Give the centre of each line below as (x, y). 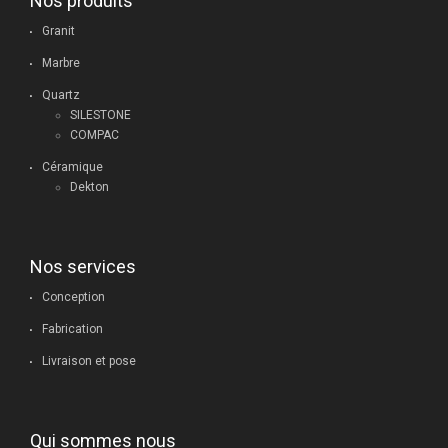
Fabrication (72, 329)
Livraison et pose (89, 361)
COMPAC (94, 135)
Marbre (61, 63)
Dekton (89, 187)
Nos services (83, 266)
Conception (73, 297)
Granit (58, 31)
